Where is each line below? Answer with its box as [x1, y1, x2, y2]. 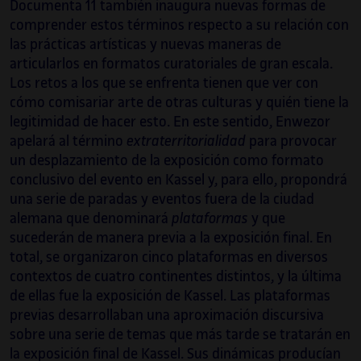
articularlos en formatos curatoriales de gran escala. [10, 56, 333, 73]
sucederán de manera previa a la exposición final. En [10, 230, 332, 247]
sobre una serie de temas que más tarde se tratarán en [10, 326, 351, 343]
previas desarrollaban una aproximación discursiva [10, 307, 324, 324]
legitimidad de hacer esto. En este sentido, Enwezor [10, 114, 330, 131]
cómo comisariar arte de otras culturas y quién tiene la [10, 94, 349, 111]
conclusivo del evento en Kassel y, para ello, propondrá [10, 172, 347, 189]
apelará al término [10, 133, 127, 150]
